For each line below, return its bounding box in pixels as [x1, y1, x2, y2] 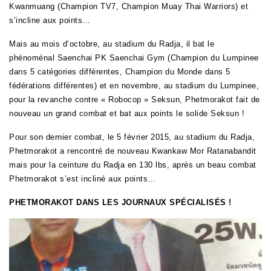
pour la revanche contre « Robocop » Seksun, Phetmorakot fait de [9, 95, 260, 105]
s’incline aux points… [9, 16, 91, 25]
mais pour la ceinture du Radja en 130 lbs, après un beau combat [9, 160, 256, 170]
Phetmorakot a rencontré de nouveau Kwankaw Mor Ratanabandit [9, 146, 256, 156]
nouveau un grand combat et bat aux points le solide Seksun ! [9, 109, 244, 119]
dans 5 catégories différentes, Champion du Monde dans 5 [9, 67, 230, 77]
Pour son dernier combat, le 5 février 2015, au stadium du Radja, [9, 132, 255, 142]
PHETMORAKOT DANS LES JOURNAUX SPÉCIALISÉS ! [9, 198, 232, 207]
